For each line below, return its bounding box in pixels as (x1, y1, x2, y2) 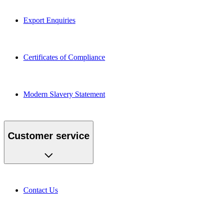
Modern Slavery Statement (23, 87, 105, 96)
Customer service (8, 127, 90, 139)
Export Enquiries (23, 13, 75, 22)
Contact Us (23, 183, 58, 192)
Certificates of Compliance (23, 50, 105, 59)
